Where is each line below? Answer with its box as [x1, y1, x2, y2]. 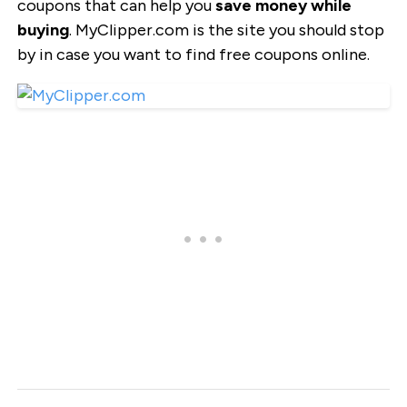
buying [16, 20, 69, 41]
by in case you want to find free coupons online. [16, 45, 370, 65]
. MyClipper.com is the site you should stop [68, 20, 384, 41]
